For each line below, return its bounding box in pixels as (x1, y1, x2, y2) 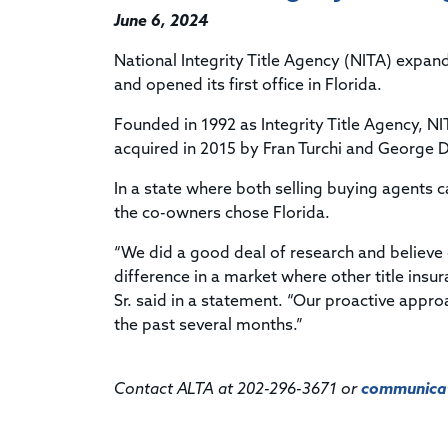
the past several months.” (114, 317, 303, 334)
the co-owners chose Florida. (114, 205, 330, 222)
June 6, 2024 (114, 13, 208, 30)
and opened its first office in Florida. (114, 77, 386, 94)
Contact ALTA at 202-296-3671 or (114, 381, 361, 398)
